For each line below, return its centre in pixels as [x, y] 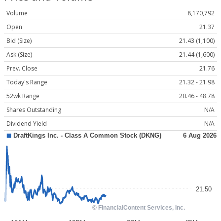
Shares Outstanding [34, 110]
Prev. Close [22, 69]
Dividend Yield [27, 124]
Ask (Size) [19, 55]
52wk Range [23, 96]
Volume [17, 13]
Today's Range [27, 82]
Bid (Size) [19, 41]
